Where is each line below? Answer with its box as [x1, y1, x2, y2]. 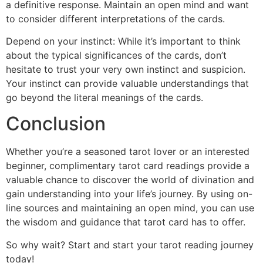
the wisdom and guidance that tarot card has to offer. [6, 216, 245, 228]
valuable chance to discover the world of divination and [6, 174, 254, 186]
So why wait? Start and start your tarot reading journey [6, 238, 254, 251]
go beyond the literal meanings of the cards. [6, 92, 203, 104]
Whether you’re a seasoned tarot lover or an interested [6, 146, 249, 158]
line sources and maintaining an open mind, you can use [6, 202, 254, 214]
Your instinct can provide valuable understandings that [6, 77, 249, 90]
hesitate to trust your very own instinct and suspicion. [6, 63, 245, 76]
